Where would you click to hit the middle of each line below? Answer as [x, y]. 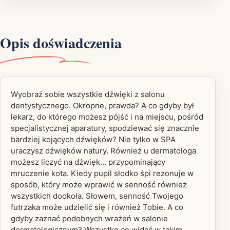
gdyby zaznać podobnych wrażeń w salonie [89, 218]
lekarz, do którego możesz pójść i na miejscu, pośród [107, 117]
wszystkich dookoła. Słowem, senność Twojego [97, 196]
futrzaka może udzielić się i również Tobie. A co [97, 207]
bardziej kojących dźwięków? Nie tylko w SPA [93, 139]
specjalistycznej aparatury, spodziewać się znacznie [105, 128]
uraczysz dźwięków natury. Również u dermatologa [103, 150]
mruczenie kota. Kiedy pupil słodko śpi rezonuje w [102, 173]
